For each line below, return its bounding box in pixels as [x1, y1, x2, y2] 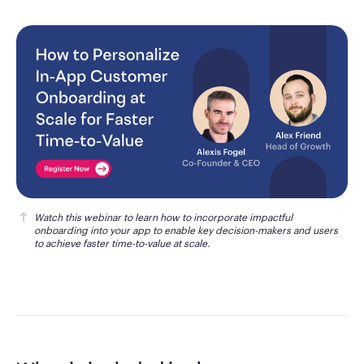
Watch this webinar [34, 213, 121, 223]
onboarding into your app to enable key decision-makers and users [34, 226, 338, 236]
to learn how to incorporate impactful [121, 213, 292, 223]
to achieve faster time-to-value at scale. [34, 239, 210, 249]
